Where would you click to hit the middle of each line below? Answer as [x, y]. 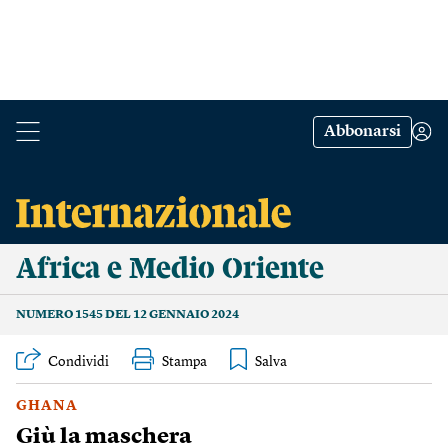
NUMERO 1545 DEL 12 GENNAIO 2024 [127, 315]
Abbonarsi [362, 132]
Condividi [78, 362]
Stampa [184, 362]
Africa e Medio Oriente [170, 269]
